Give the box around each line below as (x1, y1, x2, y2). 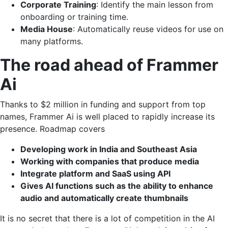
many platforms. (20, 36, 83, 46)
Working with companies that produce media (20, 156, 199, 166)
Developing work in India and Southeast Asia (20, 144, 197, 154)
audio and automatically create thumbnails (20, 192, 188, 203)
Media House (20, 23, 73, 34)
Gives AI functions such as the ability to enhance (20, 180, 213, 191)
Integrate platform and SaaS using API (20, 168, 170, 179)
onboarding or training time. (20, 11, 128, 22)
